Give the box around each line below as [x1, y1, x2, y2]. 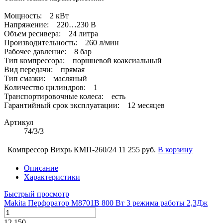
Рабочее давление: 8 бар [4, 47, 92, 56]
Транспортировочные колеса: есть [4, 92, 125, 101]
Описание [24, 163, 58, 172]
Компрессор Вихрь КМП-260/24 [7, 145, 116, 154]
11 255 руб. [118, 145, 156, 154]
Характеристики [24, 172, 80, 181]
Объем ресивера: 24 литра [4, 29, 98, 38]
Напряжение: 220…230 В [4, 20, 96, 29]
